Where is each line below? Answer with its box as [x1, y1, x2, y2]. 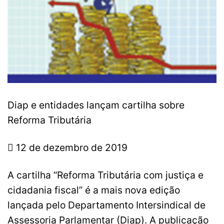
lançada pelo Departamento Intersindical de [7, 198, 205, 211]
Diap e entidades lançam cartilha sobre [7, 98, 184, 111]
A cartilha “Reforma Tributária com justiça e [7, 168, 203, 181]
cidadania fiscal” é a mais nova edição [7, 183, 180, 196]
